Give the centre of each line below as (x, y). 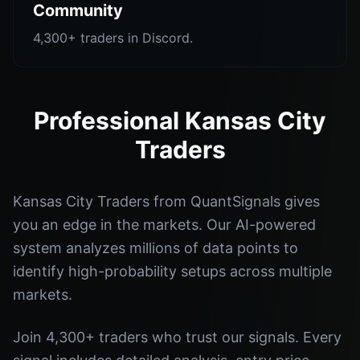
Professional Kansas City (180, 121)
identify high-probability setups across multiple (172, 271)
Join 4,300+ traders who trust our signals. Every (177, 337)
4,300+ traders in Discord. (113, 38)
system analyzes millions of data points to (155, 248)
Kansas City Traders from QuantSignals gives (166, 201)
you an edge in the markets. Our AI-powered (164, 225)
